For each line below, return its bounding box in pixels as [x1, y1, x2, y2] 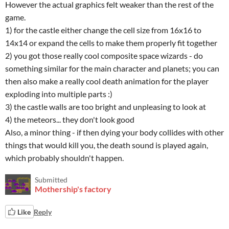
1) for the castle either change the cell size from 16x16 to [5, 25, 201, 35]
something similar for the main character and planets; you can [5, 63, 219, 73]
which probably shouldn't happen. [5, 153, 124, 163]
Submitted [35, 175, 67, 184]
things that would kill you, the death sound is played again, [5, 140, 208, 150]
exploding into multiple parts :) [5, 89, 112, 99]
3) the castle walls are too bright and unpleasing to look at [5, 102, 206, 111]
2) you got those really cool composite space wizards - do [5, 51, 203, 60]
